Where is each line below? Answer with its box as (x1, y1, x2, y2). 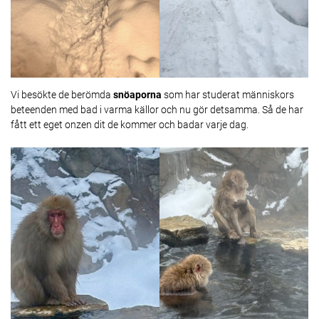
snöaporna (113, 88, 164, 100)
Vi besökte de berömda (11, 88, 113, 100)
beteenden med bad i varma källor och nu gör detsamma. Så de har (11, 103, 303, 115)
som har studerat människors (164, 88, 294, 100)
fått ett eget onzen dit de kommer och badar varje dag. (11, 118, 249, 130)
